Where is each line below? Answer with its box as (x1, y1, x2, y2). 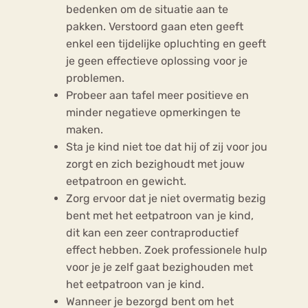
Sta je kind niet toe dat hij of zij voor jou (66, 140, 267, 153)
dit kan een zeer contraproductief (66, 225, 239, 239)
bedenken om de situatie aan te (66, 2, 228, 16)
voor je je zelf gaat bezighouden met (66, 260, 253, 274)
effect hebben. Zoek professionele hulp (66, 243, 267, 256)
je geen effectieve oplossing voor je (66, 54, 247, 67)
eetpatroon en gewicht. (66, 174, 186, 188)
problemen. (66, 71, 124, 85)
